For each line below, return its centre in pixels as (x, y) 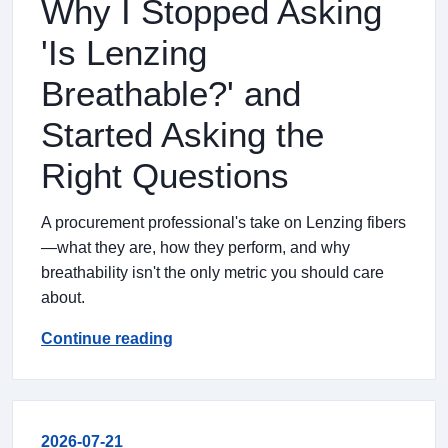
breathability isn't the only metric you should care (212, 272)
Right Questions (165, 175)
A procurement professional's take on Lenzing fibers (223, 222)
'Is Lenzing (124, 52)
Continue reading (107, 338)
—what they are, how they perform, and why (195, 247)
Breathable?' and (171, 93)
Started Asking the (182, 134)
